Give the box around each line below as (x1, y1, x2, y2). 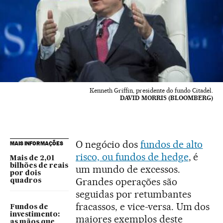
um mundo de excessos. (76, 163, 180, 175)
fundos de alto (140, 138, 203, 150)
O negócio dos (76, 138, 140, 150)
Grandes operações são (76, 175, 177, 188)
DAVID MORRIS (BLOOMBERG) (120, 94, 213, 102)
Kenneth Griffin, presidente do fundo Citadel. (90, 86, 213, 94)
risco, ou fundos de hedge (76, 150, 189, 163)
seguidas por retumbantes (76, 188, 191, 200)
